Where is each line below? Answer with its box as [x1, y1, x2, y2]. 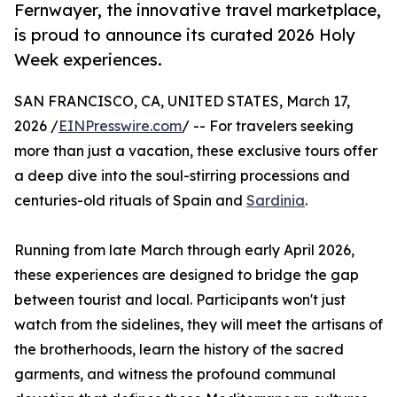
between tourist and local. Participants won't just [14, 291, 346, 309]
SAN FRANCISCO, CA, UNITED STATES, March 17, [14, 92, 350, 111]
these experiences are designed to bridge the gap [14, 266, 359, 284]
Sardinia [246, 191, 305, 210]
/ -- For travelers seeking [182, 117, 354, 136]
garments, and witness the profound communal [14, 365, 336, 384]
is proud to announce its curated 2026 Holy [14, 25, 355, 45]
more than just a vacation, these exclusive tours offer [14, 142, 378, 160]
